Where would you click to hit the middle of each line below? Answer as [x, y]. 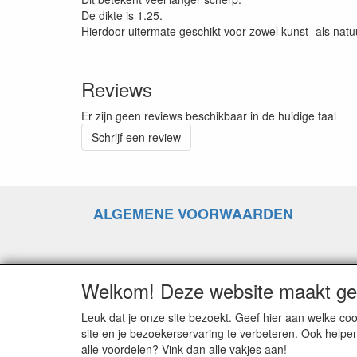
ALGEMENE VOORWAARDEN [193, 214]
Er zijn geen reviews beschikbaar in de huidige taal [209, 116]
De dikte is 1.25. [122, 16]
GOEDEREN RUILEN [163, 324]
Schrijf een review [136, 137]
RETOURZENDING [156, 269]
